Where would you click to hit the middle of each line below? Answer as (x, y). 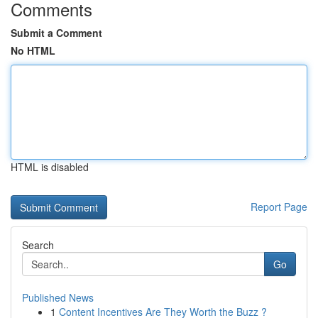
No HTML (33, 50)
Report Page (279, 207)
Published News (58, 297)
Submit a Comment (56, 33)
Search (38, 245)
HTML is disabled (50, 167)
